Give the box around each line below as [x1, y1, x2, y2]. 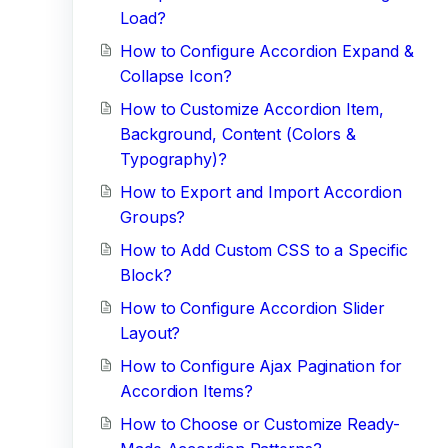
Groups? [120, 207, 186, 227]
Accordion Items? [120, 381, 253, 401]
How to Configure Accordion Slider [120, 298, 385, 318]
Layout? [120, 323, 181, 343]
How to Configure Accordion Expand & [120, 41, 414, 61]
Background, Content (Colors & [120, 124, 357, 144]
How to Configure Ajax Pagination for [120, 356, 403, 376]
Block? [120, 265, 172, 285]
